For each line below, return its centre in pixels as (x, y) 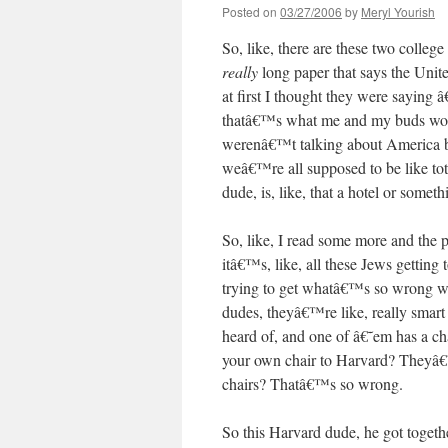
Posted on (249, 11)
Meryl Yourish (398, 11)
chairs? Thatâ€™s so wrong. (312, 383)
